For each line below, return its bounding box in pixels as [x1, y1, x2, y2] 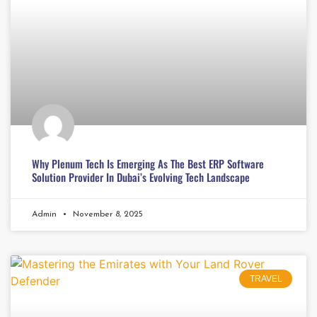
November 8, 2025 [70, 209, 143, 219]
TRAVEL [249, 273, 282, 284]
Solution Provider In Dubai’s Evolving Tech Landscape [32, 168, 250, 185]
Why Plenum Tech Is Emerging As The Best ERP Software [32, 155, 264, 171]
